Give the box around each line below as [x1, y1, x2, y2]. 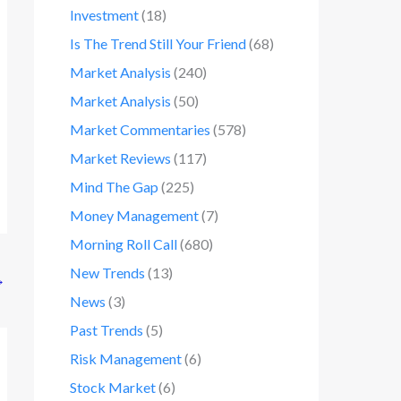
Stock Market [70, 379, 156, 396]
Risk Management [70, 350, 182, 367]
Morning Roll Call [70, 235, 177, 252]
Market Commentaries [70, 121, 210, 138]
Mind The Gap [70, 178, 158, 195]
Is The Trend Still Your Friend [70, 35, 246, 52]
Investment [70, 6, 139, 23]
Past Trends [70, 321, 143, 338]
